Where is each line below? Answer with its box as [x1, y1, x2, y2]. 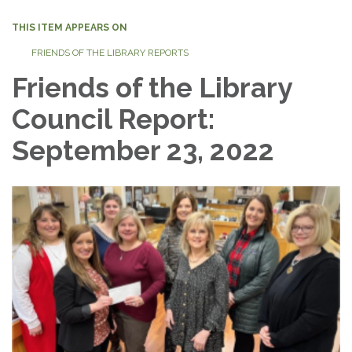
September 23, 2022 [12, 134, 274, 167]
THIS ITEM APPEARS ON [12, 21, 127, 33]
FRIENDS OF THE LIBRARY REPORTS [31, 46, 189, 58]
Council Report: [12, 102, 214, 135]
